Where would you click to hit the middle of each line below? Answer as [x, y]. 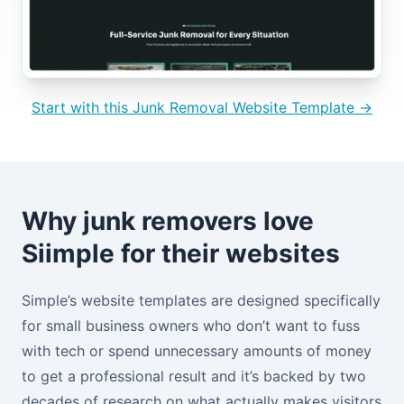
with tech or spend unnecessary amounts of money [197, 351]
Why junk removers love [168, 221]
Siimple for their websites [181, 254]
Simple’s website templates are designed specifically [201, 301]
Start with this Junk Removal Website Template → [202, 108]
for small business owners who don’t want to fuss [191, 326]
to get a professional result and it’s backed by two [194, 376]
